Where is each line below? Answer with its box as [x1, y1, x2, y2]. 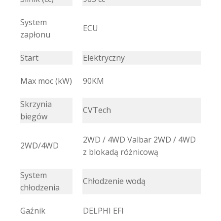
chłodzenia [20, 182, 60, 193]
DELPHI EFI [83, 205, 124, 216]
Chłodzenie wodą [83, 175, 146, 186]
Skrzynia [20, 98, 52, 110]
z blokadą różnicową [83, 146, 158, 157]
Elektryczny [83, 52, 125, 63]
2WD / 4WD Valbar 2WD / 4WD [83, 134, 196, 145]
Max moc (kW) [20, 75, 72, 86]
